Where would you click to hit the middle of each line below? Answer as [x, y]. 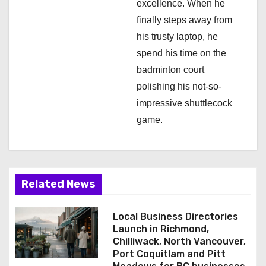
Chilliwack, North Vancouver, [179, 242]
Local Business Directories [175, 217]
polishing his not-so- [179, 87]
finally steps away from [184, 20]
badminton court [170, 70]
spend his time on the [181, 53]
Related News [58, 184]
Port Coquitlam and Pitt [169, 254]
